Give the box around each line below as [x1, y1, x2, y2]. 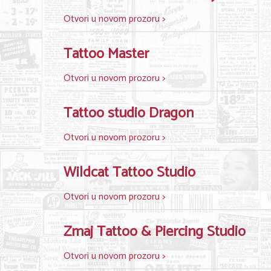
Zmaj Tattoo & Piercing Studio [64, 220, 246, 244]
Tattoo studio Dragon [64, 102, 194, 125]
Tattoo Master [64, 42, 149, 66]
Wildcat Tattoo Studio [64, 161, 195, 184]
